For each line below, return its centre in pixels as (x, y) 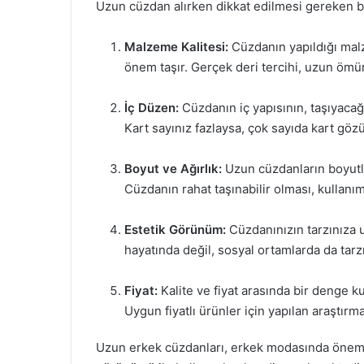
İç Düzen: (152, 108)
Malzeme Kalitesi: (176, 47)
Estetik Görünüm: (175, 230)
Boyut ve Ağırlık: (173, 169)
